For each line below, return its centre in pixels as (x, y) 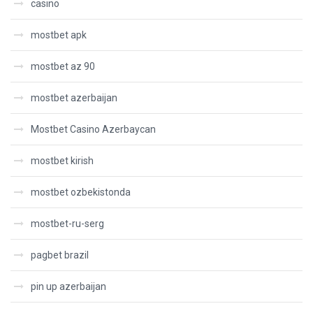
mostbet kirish (62, 161)
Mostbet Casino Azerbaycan (93, 129)
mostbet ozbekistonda (81, 192)
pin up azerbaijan (68, 286)
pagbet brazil (60, 255)
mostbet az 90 (63, 66)
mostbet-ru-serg (67, 224)
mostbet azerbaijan (74, 98)
